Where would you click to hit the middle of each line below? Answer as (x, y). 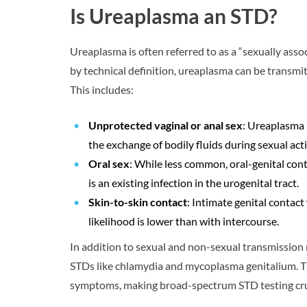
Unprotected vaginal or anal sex (165, 125)
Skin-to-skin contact (138, 202)
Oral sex (109, 164)
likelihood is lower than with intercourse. (184, 221)
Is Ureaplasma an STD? (174, 16)
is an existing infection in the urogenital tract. (194, 183)
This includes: (102, 90)
